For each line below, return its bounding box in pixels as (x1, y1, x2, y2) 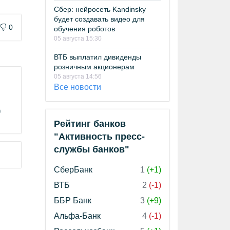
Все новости (54, 83, 101, 91)
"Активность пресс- (54, 131, 145, 142)
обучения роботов (54, 25, 115, 33)
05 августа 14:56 (54, 73, 102, 80)
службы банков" (54, 144, 129, 155)
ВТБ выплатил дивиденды (54, 53, 141, 61)
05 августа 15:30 (54, 35, 102, 42)
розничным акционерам (54, 63, 135, 71)
